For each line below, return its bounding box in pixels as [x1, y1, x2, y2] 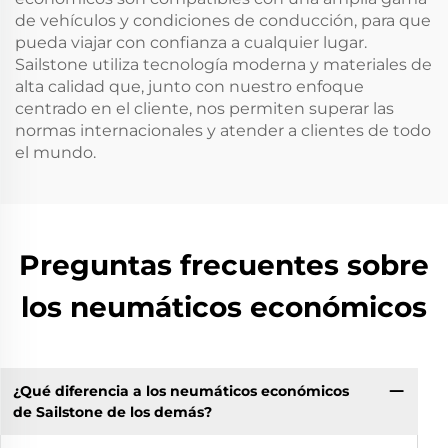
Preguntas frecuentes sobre [19, 248, 429, 282]
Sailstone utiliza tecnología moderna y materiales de [15, 55, 432, 74]
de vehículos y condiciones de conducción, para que [15, 11, 431, 30]
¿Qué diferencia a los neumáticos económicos [12, 381, 349, 400]
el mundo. [15, 143, 96, 162]
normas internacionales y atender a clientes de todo [15, 121, 431, 140]
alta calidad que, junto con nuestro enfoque [15, 77, 364, 96]
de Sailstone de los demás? [12, 402, 212, 421]
